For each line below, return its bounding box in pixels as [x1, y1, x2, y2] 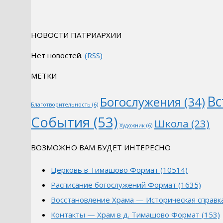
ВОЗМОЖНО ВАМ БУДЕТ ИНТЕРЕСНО [31, 142, 171, 153]
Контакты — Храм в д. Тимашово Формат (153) [51, 210, 220, 220]
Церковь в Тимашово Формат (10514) [51, 165, 188, 175]
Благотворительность [31, 101, 91, 109]
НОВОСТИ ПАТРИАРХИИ [31, 30, 121, 40]
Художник [119, 122, 145, 129]
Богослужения [100, 94, 181, 111]
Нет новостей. [31, 50, 85, 61]
